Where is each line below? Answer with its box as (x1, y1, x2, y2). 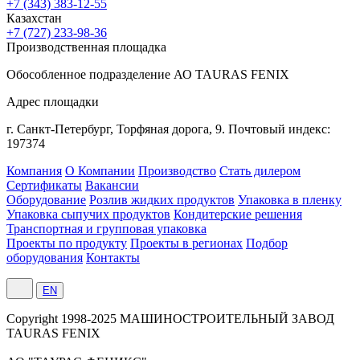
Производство (138, 163, 216, 178)
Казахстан (6, 10, 62, 25)
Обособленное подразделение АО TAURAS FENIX (6, 67, 289, 81)
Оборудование (6, 192, 86, 207)
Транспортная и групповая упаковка (6, 221, 207, 235)
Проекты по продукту (6, 235, 127, 250)
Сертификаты (6, 178, 82, 192)
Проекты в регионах (130, 235, 243, 250)
